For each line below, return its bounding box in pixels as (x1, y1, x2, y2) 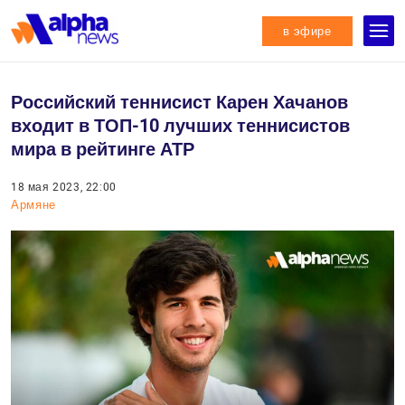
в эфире (283, 24, 332, 38)
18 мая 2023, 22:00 (11, 181, 117, 193)
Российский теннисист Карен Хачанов (11, 91, 348, 113)
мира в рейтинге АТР (11, 138, 194, 160)
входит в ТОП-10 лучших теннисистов (11, 115, 350, 137)
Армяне (11, 198, 56, 212)
